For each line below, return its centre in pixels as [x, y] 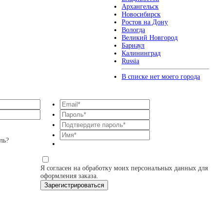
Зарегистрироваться [74, 185]
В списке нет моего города [161, 77]
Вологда [133, 30]
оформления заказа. [69, 176]
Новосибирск [141, 14]
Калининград [141, 53]
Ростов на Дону [145, 22]
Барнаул [133, 45]
